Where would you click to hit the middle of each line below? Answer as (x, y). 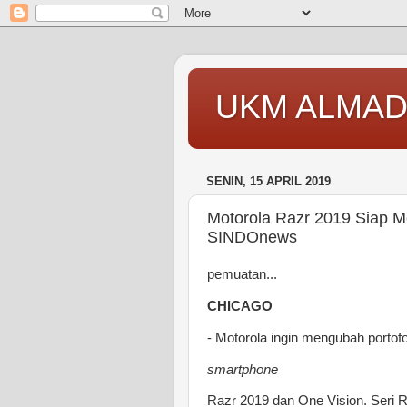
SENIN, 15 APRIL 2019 (268, 182)
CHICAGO (240, 306)
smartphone (243, 369)
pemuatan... (242, 274)
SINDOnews (252, 237)
